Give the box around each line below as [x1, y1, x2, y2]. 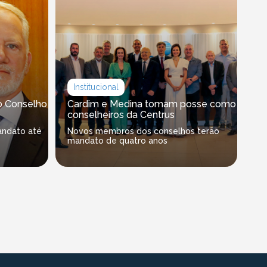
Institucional [73, 82, 119, 92]
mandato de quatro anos [67, 136, 168, 146]
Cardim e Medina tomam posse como [67, 98, 237, 110]
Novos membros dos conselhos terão [67, 126, 220, 136]
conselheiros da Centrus [67, 109, 175, 121]
